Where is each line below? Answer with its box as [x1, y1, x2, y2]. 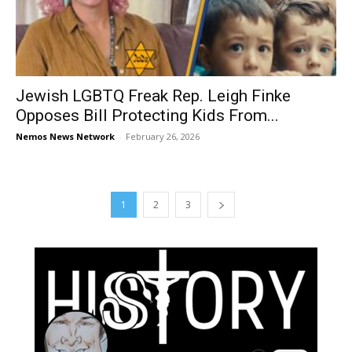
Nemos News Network [16, 130, 115, 142]
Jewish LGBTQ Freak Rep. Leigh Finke [16, 86, 291, 105]
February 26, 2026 [126, 130, 200, 142]
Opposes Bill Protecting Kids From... [16, 105, 279, 125]
